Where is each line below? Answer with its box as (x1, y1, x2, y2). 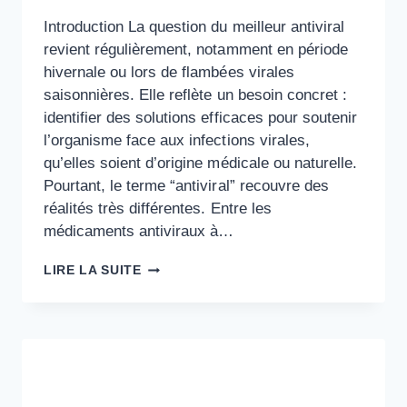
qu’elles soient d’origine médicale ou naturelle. (44, 154, 357, 173)
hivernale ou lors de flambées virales (44, 64, 294, 82)
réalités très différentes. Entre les (44, 200, 272, 218)
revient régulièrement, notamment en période (44, 41, 348, 59)
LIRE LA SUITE (44, 263, 142, 278)
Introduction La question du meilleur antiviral (44, 18, 344, 36)
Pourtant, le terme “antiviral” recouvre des (44, 177, 329, 195)
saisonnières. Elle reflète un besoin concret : (44, 86, 347, 104)
